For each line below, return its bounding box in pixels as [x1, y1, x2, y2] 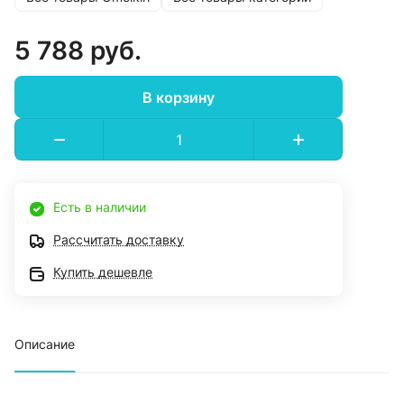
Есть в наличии [53, 199, 146, 216]
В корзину [142, 87, 215, 106]
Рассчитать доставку [53, 232, 184, 248]
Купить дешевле [53, 264, 152, 280]
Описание [14, 336, 75, 353]
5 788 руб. [14, 35, 142, 67]
